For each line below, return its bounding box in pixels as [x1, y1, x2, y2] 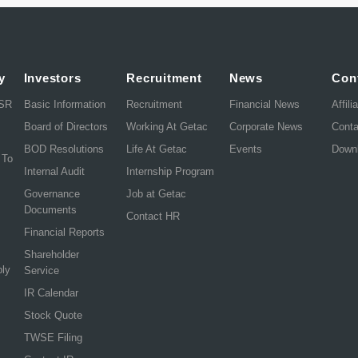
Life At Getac [126, 142, 188, 155]
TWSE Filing [23, 331, 82, 344]
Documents [23, 203, 77, 216]
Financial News [229, 97, 300, 110]
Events [229, 142, 262, 155]
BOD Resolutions [23, 142, 104, 155]
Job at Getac [126, 187, 187, 200]
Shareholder [23, 248, 79, 261]
